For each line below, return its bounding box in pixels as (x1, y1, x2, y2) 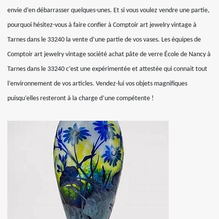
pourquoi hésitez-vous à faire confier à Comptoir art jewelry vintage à (7, 22, 197, 29)
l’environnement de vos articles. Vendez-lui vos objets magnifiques (7, 80, 187, 88)
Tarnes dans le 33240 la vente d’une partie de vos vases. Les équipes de (7, 36, 201, 44)
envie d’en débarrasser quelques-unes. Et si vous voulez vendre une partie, (7, 7, 210, 14)
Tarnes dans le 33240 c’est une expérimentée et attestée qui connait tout (7, 66, 207, 73)
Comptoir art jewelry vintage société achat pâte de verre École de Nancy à (7, 51, 211, 58)
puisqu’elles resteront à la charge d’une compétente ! (7, 95, 154, 102)
